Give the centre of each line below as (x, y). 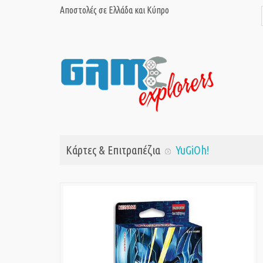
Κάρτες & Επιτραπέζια (113, 150)
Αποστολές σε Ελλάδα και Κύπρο (114, 10)
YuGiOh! (192, 150)
